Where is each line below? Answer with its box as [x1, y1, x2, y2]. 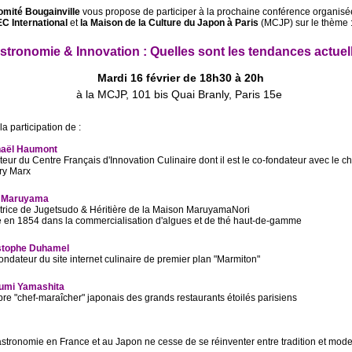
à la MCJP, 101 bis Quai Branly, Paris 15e [76, 88, 282, 101]
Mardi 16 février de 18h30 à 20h [97, 71, 264, 84]
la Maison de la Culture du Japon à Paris [79, 17, 261, 28]
